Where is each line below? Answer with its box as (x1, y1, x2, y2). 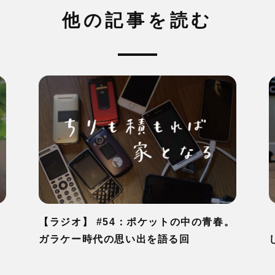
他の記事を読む (61, 10, 214, 30)
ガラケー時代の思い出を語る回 (39, 234, 190, 245)
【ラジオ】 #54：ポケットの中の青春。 (39, 217, 235, 228)
